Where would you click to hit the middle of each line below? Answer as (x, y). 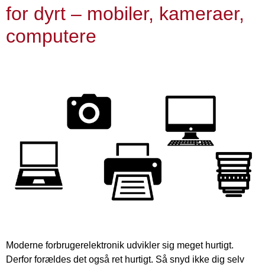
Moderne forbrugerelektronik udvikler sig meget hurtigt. (120, 245)
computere (51, 36)
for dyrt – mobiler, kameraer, (125, 14)
